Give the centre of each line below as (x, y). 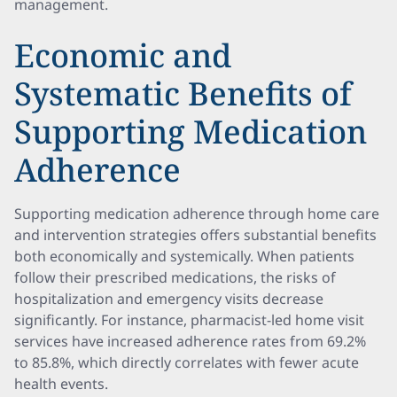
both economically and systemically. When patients (184, 256)
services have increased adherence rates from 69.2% (190, 341)
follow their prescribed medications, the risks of (175, 277)
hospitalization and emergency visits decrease (169, 299)
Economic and (123, 55)
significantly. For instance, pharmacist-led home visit (189, 320)
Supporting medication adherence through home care (197, 214)
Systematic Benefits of (183, 93)
